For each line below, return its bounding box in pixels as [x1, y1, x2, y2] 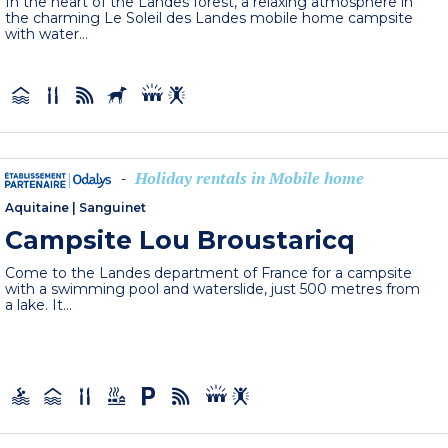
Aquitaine [5, 199, 70, 215]
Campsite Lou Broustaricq [5, 224, 356, 255]
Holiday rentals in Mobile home [135, 167, 365, 190]
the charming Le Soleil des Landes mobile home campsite [5, 9, 414, 28]
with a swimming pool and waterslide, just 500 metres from [5, 279, 421, 298]
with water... [5, 25, 89, 44]
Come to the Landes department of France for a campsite [5, 263, 413, 282]
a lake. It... [5, 295, 73, 314]
